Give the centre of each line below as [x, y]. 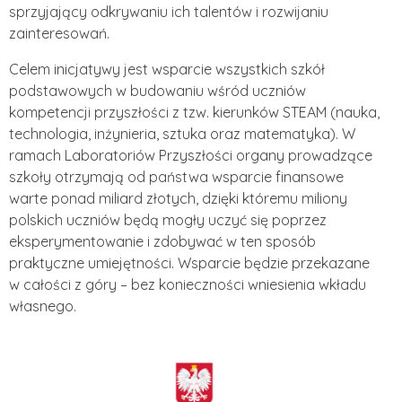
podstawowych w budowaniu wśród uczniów [157, 91]
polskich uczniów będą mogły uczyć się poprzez [168, 220]
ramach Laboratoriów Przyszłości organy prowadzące [191, 155]
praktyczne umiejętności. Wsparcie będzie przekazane [189, 263]
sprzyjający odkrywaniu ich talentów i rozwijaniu [169, 12]
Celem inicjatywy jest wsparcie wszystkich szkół [167, 69]
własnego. [43, 306]
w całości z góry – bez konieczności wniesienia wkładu [188, 284]
